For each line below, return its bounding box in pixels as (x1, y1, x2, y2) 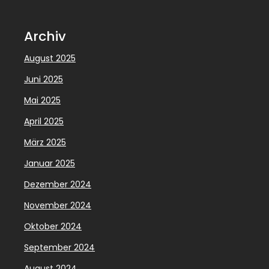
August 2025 (24, 52, 76, 64)
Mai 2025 (24, 94, 61, 106)
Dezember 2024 (24, 178, 91, 190)
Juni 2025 (24, 73, 63, 85)
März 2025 (24, 136, 66, 148)
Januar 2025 (24, 157, 75, 169)
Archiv (24, 27, 66, 46)
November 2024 (24, 199, 91, 211)
